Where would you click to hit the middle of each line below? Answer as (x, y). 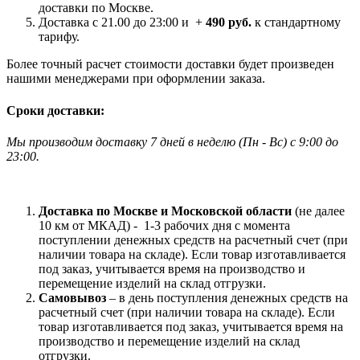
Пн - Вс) (266, 141)
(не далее (320, 211)
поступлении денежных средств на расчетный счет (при (193, 239)
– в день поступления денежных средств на (227, 297)
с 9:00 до (314, 141)
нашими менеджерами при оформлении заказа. (136, 79)
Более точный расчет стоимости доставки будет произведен (170, 64)
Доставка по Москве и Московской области (167, 211)
